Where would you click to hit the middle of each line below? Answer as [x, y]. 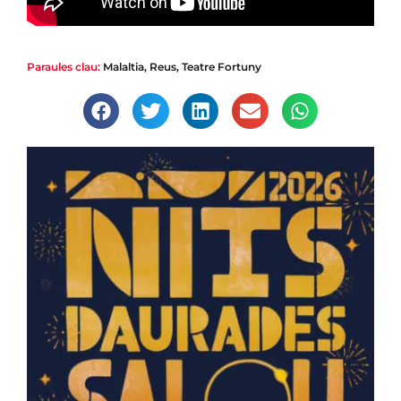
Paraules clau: [64, 66]
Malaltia [124, 66]
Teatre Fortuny [222, 66]
